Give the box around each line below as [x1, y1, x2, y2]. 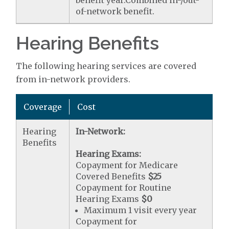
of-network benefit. [76, 6, 155, 16]
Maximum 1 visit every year [84, 204, 197, 215]
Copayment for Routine [76, 182, 172, 193]
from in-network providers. [16, 74, 131, 84]
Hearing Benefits [16, 32, 159, 54]
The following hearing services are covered [16, 60, 197, 71]
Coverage [24, 101, 62, 112]
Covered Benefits [76, 171, 148, 181]
